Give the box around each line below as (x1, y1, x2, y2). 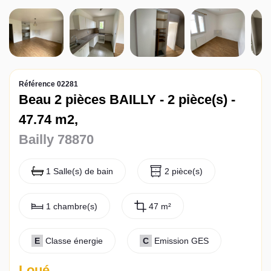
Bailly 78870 (19, 132, 94, 147)
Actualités (18, 22, 85, 39)
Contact (18, 54, 71, 71)
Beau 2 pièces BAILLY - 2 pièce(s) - (19, 92, 235, 107)
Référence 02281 (19, 80, 78, 88)
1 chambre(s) (46, 201, 97, 211)
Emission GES (154, 235, 209, 246)
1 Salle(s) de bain (46, 166, 113, 177)
